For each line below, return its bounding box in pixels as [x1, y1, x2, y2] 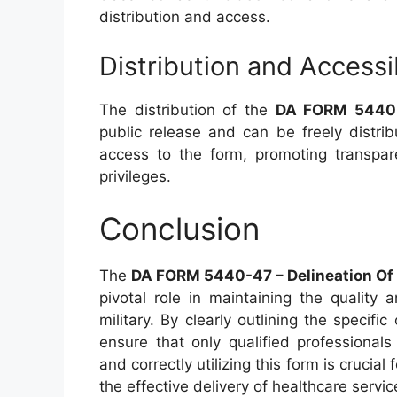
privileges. [99, 167, 171, 185]
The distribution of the [99, 100, 276, 119]
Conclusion [99, 210, 260, 247]
